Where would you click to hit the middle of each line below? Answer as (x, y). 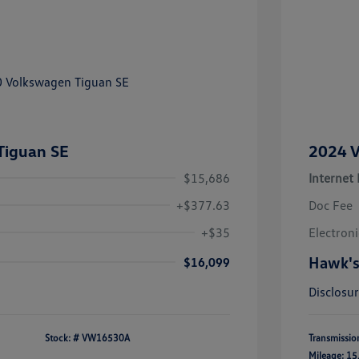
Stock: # (62, 338)
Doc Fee (331, 206)
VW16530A (106, 338)
